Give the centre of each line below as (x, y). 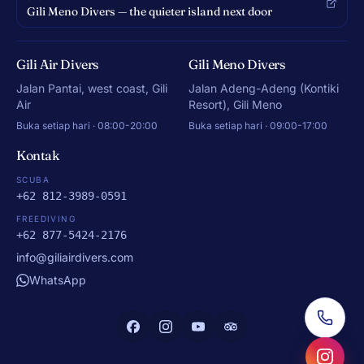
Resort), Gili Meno (235, 104)
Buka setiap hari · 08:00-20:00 (87, 125)
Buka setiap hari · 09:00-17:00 (258, 125)
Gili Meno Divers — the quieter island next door (149, 11)
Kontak (38, 155)
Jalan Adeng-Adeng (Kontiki (264, 88)
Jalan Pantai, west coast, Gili (92, 88)
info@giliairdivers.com (75, 257)
